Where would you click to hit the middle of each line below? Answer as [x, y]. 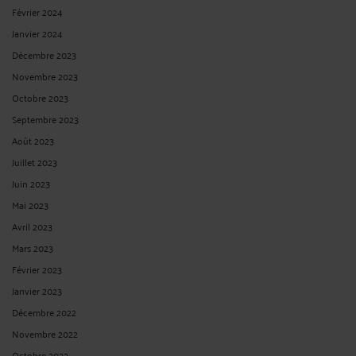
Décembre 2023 [44, 54]
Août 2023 [33, 140]
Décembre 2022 [44, 311]
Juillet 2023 [35, 161]
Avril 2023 [32, 226]
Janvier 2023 [37, 290]
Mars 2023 [33, 247]
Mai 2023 [30, 204]
